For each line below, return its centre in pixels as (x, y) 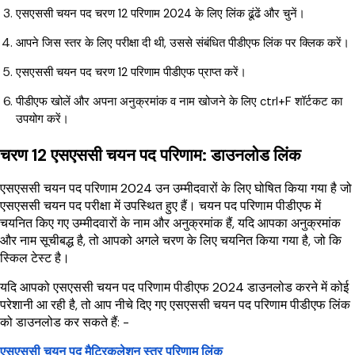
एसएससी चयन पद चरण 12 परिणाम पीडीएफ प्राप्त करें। (131, 72)
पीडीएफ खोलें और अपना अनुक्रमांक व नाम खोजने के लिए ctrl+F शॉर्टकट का (179, 101)
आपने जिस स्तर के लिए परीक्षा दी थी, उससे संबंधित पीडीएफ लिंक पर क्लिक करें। (183, 42)
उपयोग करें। (42, 118)
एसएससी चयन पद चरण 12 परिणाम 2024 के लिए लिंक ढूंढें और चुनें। (160, 13)
